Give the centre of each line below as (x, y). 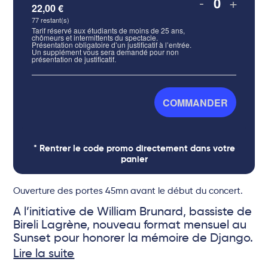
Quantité (239, 10)
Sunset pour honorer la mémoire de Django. (133, 239)
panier (134, 159)
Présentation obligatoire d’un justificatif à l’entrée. (112, 45)
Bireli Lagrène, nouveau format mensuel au (130, 226)
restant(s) (55, 20)
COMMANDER (195, 102)
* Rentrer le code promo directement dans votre (134, 149)
